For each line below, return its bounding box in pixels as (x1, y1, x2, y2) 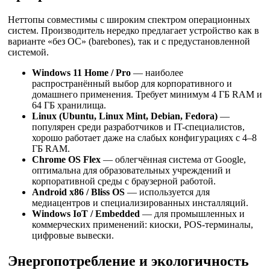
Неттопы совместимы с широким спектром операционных (8, 14, 250, 25)
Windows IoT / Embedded (32, 208, 140, 219)
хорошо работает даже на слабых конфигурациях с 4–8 (32, 132, 257, 143)
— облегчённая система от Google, (101, 154, 246, 165)
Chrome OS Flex (32, 154, 101, 165)
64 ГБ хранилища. (32, 99, 106, 110)
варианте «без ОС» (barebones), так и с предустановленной (8, 36, 250, 46)
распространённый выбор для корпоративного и (32, 78, 232, 89)
